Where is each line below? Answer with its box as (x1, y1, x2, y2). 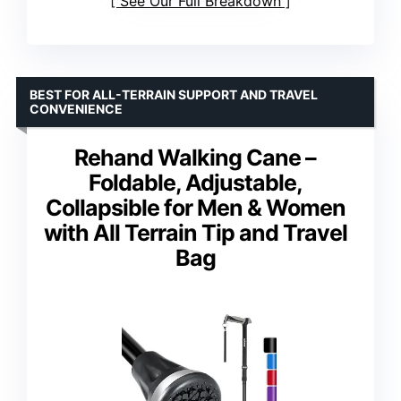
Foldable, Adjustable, (88, 169, 303, 197)
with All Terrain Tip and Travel (43, 219, 347, 247)
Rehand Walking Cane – (74, 144, 316, 172)
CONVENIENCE (30, 101, 123, 117)
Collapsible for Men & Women (45, 194, 346, 222)
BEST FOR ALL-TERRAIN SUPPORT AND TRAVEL (30, 87, 318, 103)
